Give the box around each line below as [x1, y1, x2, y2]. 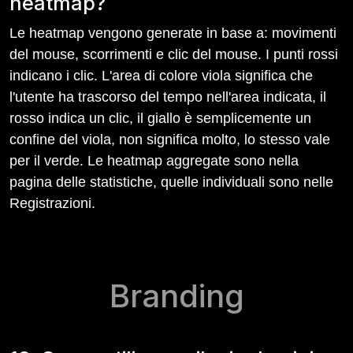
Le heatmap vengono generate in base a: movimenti [9, 25, 336, 41]
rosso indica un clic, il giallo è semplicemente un [9, 110, 311, 126]
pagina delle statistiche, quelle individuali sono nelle [9, 174, 333, 190]
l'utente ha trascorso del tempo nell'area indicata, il [9, 89, 326, 105]
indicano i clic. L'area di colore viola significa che [9, 68, 313, 84]
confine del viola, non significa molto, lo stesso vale [9, 132, 330, 147]
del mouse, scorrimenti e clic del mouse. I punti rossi [9, 46, 338, 62]
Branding [109, 277, 244, 315]
